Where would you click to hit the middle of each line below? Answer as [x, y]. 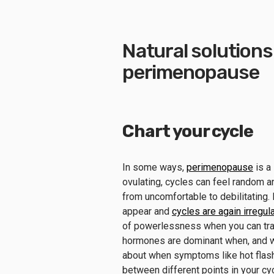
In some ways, [154, 167]
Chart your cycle [188, 131]
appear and [147, 211]
